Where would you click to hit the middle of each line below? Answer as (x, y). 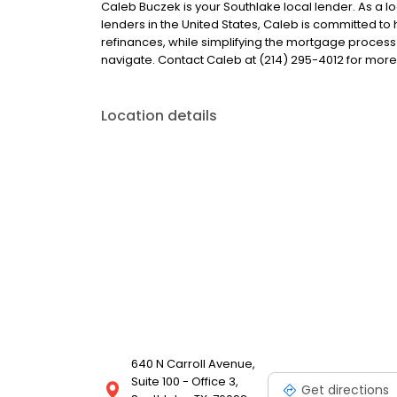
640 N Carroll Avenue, (193, 364)
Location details (159, 116)
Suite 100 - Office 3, (185, 381)
